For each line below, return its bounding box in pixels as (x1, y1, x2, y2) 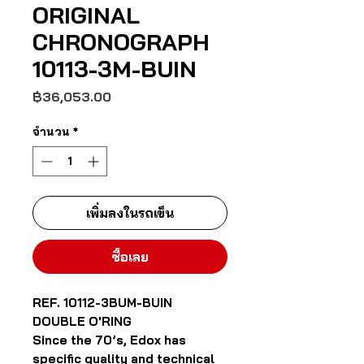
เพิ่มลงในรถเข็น (86, 205, 174, 221)
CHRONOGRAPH (32, 28, 210, 56)
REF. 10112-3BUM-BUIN (32, 295, 172, 310)
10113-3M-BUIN (32, 54, 197, 83)
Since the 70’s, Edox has (32, 332, 186, 348)
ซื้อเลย (111, 249, 149, 265)
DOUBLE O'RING (32, 314, 132, 329)
